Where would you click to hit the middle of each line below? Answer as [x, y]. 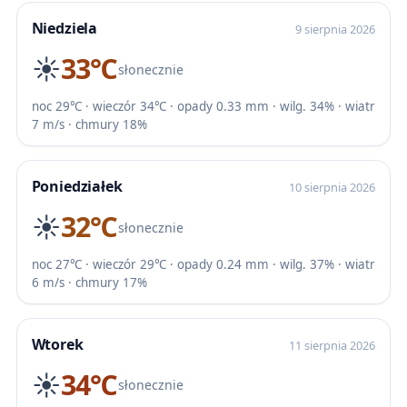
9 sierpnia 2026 [336, 29]
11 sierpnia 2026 [333, 345]
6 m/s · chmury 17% [89, 282]
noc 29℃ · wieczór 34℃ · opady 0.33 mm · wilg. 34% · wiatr [203, 106]
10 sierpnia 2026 [333, 187]
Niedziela [65, 28]
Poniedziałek [77, 186]
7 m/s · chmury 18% [89, 124]
